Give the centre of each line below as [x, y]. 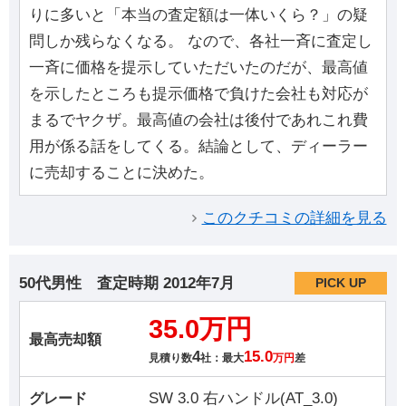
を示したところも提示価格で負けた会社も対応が [199, 94]
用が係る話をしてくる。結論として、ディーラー [199, 147]
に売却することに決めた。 [122, 173]
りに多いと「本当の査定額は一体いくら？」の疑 [199, 15]
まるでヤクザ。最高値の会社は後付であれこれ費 [199, 121]
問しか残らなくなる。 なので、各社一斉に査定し [201, 42]
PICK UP [340, 282]
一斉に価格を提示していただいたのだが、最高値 [199, 68]
